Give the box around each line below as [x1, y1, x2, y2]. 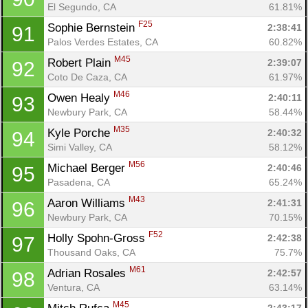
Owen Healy [47, 91, 113, 104]
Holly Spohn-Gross [47, 231, 148, 245]
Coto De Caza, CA [47, 71, 127, 82]
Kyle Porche [47, 126, 113, 140]
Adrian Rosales [47, 266, 129, 280]
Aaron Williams [47, 196, 129, 210]
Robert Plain [47, 56, 114, 69]
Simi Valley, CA [47, 141, 112, 153]
